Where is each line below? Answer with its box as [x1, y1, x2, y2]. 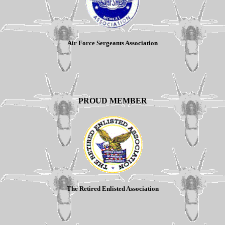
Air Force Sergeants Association [67, 39, 158, 47]
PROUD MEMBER [78, 96, 147, 105]
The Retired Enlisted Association [66, 185, 159, 193]
